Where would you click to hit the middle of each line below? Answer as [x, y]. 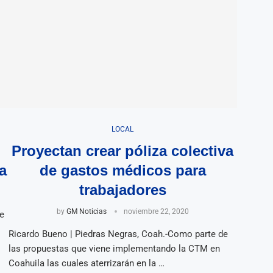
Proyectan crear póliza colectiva [123, 151]
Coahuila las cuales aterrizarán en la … [86, 263]
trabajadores [122, 190]
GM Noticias [86, 211]
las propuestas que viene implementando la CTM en [114, 248]
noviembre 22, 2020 [156, 211]
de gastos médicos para [122, 170]
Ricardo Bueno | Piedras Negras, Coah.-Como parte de [118, 234]
